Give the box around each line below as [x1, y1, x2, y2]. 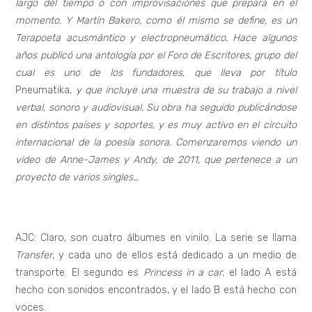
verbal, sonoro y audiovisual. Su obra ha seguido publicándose [15, 101, 297, 114]
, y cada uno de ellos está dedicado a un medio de [52, 249, 297, 262]
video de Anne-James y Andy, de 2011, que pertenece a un [15, 153, 297, 166]
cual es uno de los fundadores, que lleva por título [15, 66, 297, 79]
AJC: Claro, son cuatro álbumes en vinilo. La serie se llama [15, 232, 297, 244]
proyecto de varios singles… [15, 171, 139, 183]
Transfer [15, 249, 53, 262]
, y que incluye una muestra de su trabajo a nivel [70, 84, 297, 96]
